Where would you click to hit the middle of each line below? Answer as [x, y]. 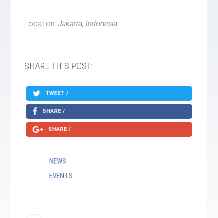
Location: [41, 24]
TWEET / [56, 93]
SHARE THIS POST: [59, 66]
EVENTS [61, 176]
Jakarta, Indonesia [88, 24]
